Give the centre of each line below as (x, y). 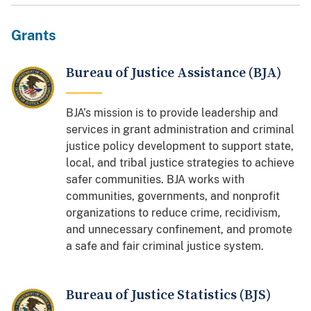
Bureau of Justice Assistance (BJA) (174, 73)
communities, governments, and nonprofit (173, 196)
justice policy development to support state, (180, 146)
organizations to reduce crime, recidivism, (174, 212)
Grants (34, 35)
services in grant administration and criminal (180, 129)
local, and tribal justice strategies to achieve (180, 162)
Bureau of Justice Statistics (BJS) (169, 295)
